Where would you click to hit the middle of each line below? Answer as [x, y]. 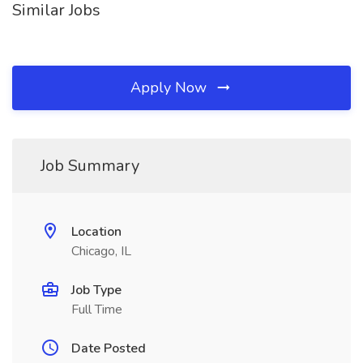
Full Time [97, 310]
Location [96, 232]
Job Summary [90, 166]
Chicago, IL [101, 251]
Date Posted [109, 348]
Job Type [96, 290]
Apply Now [171, 88]
